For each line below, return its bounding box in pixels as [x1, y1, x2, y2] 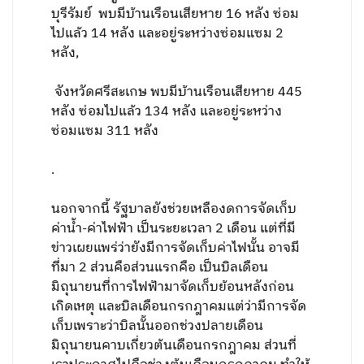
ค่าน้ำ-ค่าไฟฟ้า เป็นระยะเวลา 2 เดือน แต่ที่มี [51, 218, 297, 240]
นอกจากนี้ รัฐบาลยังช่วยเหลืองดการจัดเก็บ [51, 198, 297, 220]
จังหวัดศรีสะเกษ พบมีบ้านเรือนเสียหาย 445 [51, 81, 303, 103]
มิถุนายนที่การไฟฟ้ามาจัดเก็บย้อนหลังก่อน [51, 276, 295, 298]
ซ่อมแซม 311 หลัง [51, 120, 159, 142]
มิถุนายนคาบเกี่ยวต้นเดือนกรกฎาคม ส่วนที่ [51, 335, 297, 357]
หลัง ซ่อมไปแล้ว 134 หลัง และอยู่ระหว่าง [51, 101, 283, 123]
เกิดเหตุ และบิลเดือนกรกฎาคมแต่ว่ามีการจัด [51, 296, 307, 318]
